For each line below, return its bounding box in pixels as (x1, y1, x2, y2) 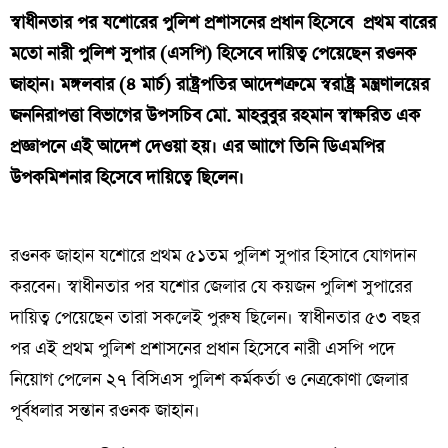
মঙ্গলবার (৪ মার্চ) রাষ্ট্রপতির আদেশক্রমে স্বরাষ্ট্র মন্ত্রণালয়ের (60, 72, 429, 97)
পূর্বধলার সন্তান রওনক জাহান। (10, 398, 200, 423)
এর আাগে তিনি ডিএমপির (222, 134, 384, 159)
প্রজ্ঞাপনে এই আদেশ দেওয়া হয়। (10, 134, 222, 159)
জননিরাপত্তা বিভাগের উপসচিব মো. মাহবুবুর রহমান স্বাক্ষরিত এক (10, 103, 420, 128)
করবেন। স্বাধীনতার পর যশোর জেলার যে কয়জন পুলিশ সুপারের (10, 274, 412, 299)
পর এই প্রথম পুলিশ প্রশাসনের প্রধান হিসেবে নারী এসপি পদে (10, 336, 395, 361)
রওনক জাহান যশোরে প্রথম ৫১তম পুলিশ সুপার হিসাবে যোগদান (10, 243, 416, 268)
